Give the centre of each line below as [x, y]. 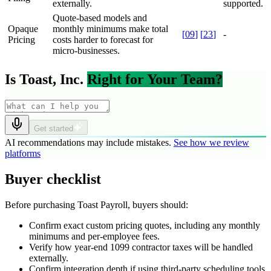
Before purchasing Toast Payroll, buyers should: [96, 205]
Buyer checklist [53, 179]
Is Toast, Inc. [44, 80]
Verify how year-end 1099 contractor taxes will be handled [141, 247]
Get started [54, 129]
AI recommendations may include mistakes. [88, 143]
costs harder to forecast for [103, 40]
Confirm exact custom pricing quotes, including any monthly [145, 225]
